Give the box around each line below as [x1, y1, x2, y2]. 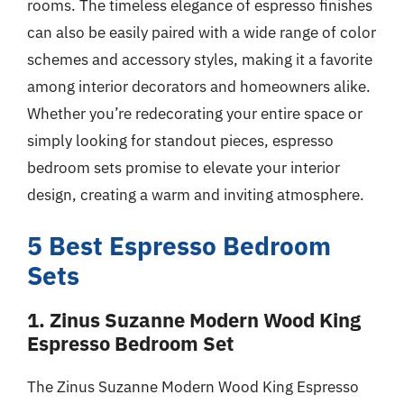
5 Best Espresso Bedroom [27, 229, 331, 262]
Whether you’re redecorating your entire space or [27, 103, 363, 124]
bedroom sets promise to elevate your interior [27, 157, 340, 178]
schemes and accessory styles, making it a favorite [27, 49, 372, 69]
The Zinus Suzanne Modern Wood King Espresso [27, 377, 359, 397]
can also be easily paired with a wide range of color [27, 22, 376, 42]
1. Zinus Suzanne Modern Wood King [27, 307, 361, 333]
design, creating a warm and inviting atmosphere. [27, 184, 364, 205]
